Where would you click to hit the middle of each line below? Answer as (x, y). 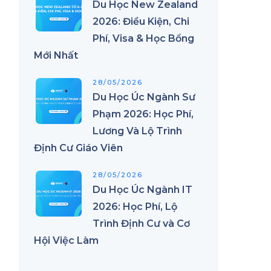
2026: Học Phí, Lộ (135, 207)
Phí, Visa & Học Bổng (143, 38)
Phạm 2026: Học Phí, (143, 114)
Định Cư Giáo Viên (78, 148)
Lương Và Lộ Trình (137, 131)
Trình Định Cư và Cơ (141, 224)
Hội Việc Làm (66, 240)
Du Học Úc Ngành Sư (144, 97)
